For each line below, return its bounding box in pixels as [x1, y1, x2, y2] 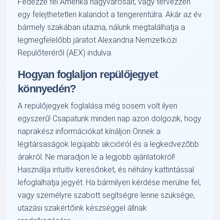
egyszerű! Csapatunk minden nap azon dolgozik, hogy [18, 114, 202, 124]
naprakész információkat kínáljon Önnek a [18, 127, 161, 137]
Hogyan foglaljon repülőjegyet [18, 68, 158, 81]
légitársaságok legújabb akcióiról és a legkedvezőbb [18, 139, 199, 149]
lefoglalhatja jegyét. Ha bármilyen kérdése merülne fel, [18, 178, 201, 188]
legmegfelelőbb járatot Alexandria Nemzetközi [18, 35, 177, 45]
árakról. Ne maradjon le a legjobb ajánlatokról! [18, 152, 175, 162]
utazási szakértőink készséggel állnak [18, 203, 147, 213]
